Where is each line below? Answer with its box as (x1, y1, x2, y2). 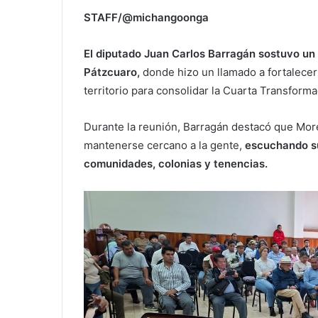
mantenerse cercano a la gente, (84, 138, 245, 152)
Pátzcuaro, (84, 65, 140, 79)
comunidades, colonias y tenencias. (84, 156, 268, 170)
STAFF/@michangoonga (84, 10, 209, 24)
